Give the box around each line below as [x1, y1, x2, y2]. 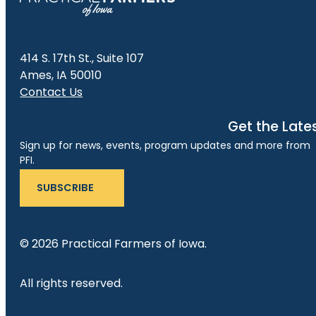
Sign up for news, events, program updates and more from [20, 138, 311, 153]
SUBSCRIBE [37, 181, 95, 195]
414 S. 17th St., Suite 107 [20, 49, 145, 66]
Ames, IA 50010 [20, 66, 102, 83]
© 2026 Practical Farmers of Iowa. [20, 236, 210, 253]
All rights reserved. [20, 275, 123, 292]
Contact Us [20, 83, 83, 100]
